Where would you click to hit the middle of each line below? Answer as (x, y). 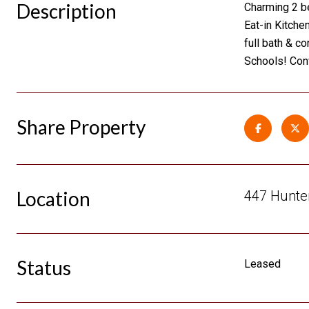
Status (44, 268)
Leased (262, 264)
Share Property (81, 127)
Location (53, 199)
